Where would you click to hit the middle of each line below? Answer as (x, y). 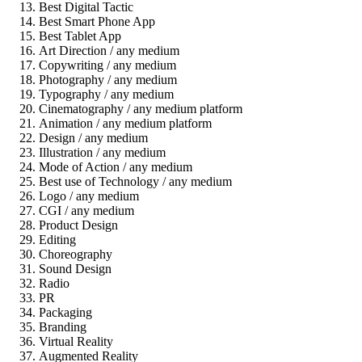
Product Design (78, 225)
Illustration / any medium (102, 152)
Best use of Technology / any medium (135, 181)
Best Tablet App (80, 36)
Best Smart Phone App (97, 21)
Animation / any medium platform (125, 123)
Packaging (65, 312)
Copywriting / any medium (107, 65)
